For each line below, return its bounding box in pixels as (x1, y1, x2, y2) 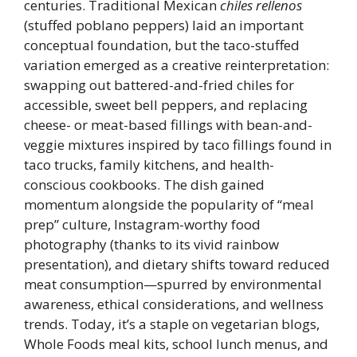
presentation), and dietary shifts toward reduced (24, 255, 330, 273)
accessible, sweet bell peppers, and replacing (24, 96, 308, 114)
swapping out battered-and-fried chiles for (24, 76, 294, 94)
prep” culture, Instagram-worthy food (24, 215, 261, 233)
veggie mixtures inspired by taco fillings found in (24, 135, 331, 154)
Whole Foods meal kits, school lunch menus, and (24, 335, 328, 353)
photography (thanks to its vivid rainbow (24, 235, 279, 253)
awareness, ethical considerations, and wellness (24, 295, 324, 313)
